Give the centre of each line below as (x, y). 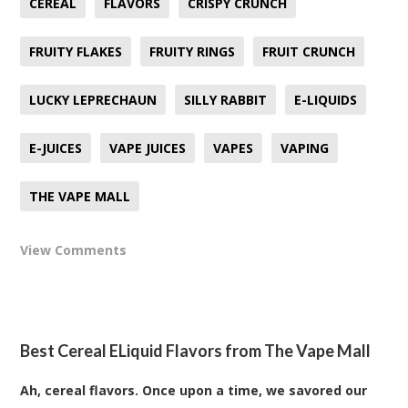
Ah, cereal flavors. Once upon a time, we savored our (194, 390)
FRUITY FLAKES (76, 51)
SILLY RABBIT (226, 99)
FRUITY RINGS (193, 51)
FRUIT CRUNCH (309, 51)
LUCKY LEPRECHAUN (93, 99)
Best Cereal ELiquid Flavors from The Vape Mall (196, 350)
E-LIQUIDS (326, 99)
